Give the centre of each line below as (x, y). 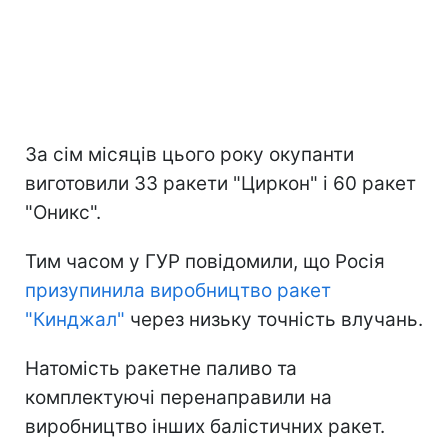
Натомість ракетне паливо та (161, 368)
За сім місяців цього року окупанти (189, 154)
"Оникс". (63, 212)
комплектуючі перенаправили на (178, 397)
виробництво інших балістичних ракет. (205, 426)
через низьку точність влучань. (274, 319)
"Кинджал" (75, 319)
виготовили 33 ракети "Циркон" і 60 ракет (220, 183)
